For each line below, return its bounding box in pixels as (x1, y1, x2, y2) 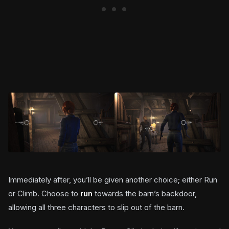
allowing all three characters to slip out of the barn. (8, 202, 185, 212)
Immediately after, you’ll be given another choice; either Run (8, 174, 217, 185)
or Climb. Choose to (8, 188, 80, 198)
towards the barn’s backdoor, (93, 188, 197, 198)
